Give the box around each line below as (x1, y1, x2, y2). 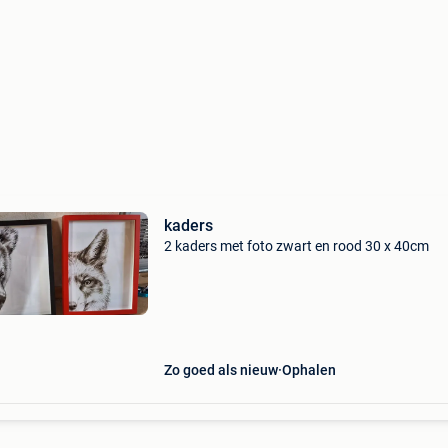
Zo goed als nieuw (163, 362, 278, 378)
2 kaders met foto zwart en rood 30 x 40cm (163, 238, 429, 254)
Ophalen (281, 362, 336, 378)
